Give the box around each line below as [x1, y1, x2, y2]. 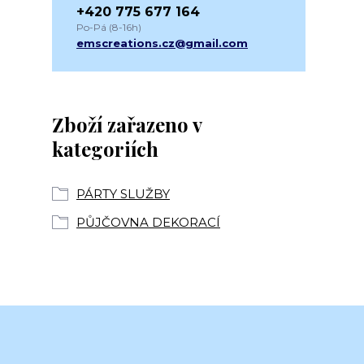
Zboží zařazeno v [52, 111, 201, 137]
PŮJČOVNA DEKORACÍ [76, 214, 220, 230]
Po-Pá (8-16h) [76, 21, 141, 33]
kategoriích [52, 136, 158, 162]
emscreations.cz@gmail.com [76, 37, 248, 50]
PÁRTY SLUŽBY [76, 186, 170, 201]
